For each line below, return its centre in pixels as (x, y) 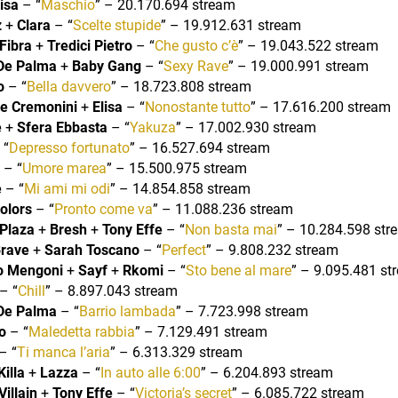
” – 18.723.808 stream (181, 86)
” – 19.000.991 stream (298, 66)
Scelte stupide (116, 25)
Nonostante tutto (197, 107)
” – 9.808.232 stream (272, 250)
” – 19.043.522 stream (308, 45)
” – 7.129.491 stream (201, 331)
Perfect (183, 250)
